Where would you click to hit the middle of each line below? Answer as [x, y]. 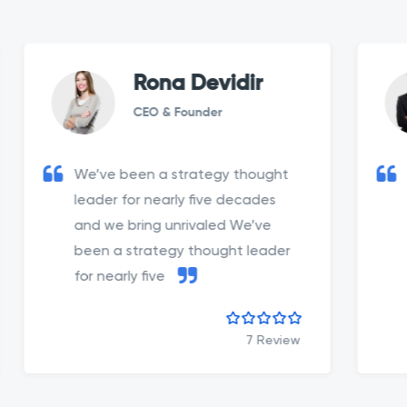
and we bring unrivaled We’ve [120, 225]
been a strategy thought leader [130, 251]
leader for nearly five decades [123, 200]
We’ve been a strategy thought [129, 174]
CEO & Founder [125, 113]
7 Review [221, 340]
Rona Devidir [146, 84]
